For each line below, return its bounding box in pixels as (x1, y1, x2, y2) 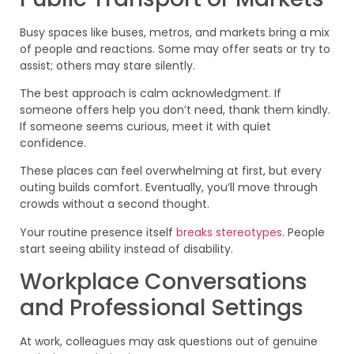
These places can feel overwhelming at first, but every (20, 163, 322, 179)
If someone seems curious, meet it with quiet (20, 118, 271, 134)
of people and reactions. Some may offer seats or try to (20, 40, 330, 57)
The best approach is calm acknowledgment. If (20, 85, 281, 101)
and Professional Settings (20, 292, 303, 324)
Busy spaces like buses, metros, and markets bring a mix (20, 24, 330, 40)
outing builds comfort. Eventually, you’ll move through (20, 179, 318, 196)
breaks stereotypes (176, 224, 282, 240)
